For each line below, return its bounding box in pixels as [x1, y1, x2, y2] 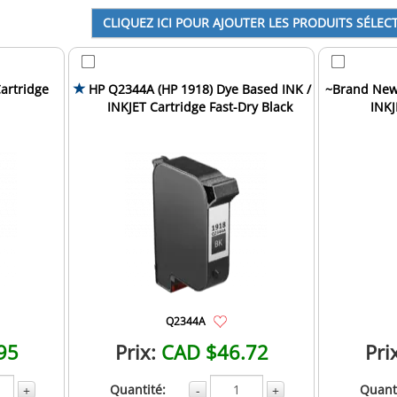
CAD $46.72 [160, 338, 269, 365]
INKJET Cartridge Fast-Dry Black [106, 97, 292, 115]
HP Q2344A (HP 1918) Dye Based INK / [88, 80, 311, 97]
